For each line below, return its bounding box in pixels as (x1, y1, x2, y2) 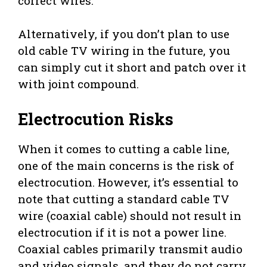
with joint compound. (18, 76, 139, 92)
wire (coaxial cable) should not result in (18, 207, 241, 223)
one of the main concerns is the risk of (18, 157, 234, 173)
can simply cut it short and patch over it (18, 60, 246, 75)
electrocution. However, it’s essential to (18, 174, 238, 190)
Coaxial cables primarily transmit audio (18, 241, 243, 256)
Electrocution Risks (18, 108, 173, 129)
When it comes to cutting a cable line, (18, 141, 229, 156)
